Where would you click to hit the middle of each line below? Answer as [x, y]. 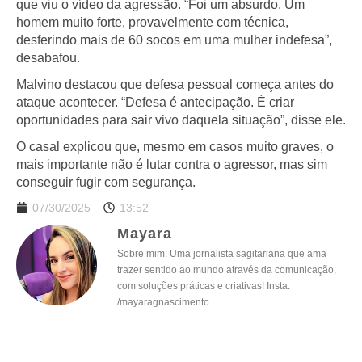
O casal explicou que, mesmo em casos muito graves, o [175, 146]
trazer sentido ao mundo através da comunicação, [227, 270]
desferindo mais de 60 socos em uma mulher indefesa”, [174, 40]
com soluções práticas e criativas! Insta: [204, 286]
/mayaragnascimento [163, 303]
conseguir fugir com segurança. [106, 182]
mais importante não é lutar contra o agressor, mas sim [172, 164]
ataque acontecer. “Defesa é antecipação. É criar [155, 102]
